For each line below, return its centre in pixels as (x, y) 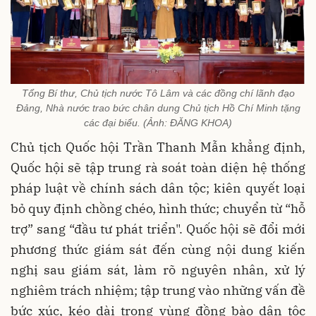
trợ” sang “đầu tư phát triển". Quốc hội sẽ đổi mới (158, 229)
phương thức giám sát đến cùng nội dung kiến (158, 250)
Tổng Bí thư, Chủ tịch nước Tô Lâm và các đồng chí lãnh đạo (158, 93)
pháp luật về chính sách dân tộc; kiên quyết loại (158, 188)
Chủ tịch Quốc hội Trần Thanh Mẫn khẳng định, (158, 147)
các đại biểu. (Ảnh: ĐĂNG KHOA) (158, 123)
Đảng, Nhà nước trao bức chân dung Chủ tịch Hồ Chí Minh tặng (158, 108)
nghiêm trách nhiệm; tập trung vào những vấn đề (158, 291)
